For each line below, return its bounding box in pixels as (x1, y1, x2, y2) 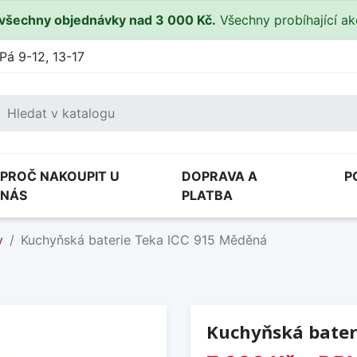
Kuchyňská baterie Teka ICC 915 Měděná (21, 232, 267, 248)
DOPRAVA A (182, 168, 257, 184)
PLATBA (182, 187, 233, 203)
